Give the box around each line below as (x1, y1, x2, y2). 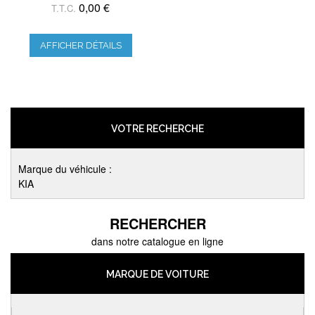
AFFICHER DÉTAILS (39, 40, 122, 51)
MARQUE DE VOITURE (106, 269, 209, 281)
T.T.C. (51, 1, 77, 15)
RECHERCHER (109, 213, 206, 234)
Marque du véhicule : (18, 162, 112, 176)
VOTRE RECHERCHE (111, 123, 204, 135)
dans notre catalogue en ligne (91, 234, 224, 249)
